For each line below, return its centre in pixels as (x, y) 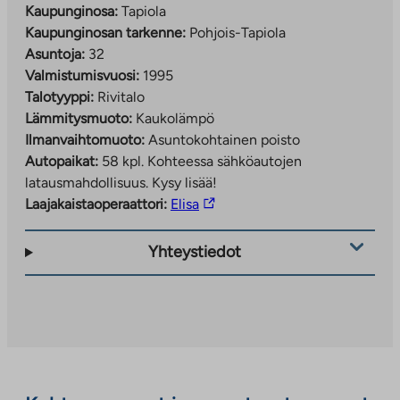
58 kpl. (125, 161)
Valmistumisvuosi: (82, 75)
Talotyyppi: (59, 96)
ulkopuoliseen (242, 246)
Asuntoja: (55, 54)
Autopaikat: (63, 161)
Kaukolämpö (175, 118)
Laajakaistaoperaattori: (96, 204)
